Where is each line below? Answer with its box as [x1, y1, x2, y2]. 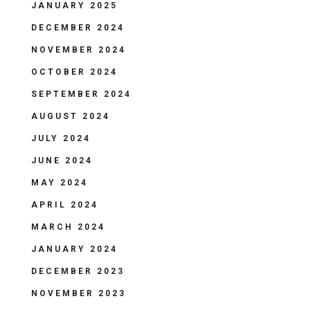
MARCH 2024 [31, 222, 105, 232]
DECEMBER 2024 [31, 23, 125, 33]
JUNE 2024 [31, 156, 93, 165]
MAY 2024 [31, 178, 88, 188]
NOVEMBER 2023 [31, 289, 126, 298]
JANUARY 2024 [31, 244, 118, 254]
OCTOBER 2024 [31, 67, 118, 77]
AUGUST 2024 [31, 111, 110, 121]
